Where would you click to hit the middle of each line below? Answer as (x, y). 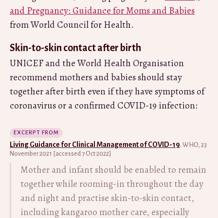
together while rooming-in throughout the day (112, 184)
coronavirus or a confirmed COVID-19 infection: (104, 105)
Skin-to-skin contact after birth (75, 47)
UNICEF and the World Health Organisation (97, 63)
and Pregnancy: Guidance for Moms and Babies (102, 10)
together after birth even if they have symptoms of (107, 91)
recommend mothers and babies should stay (96, 77)
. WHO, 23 (193, 145)
